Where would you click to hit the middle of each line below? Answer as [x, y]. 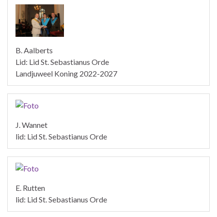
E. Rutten [30, 187]
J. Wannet [31, 124]
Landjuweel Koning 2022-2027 [66, 73]
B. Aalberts [34, 50]
